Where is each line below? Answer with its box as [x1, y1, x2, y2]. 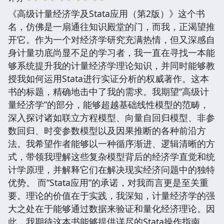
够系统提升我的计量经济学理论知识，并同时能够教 [8, 59, 215, 71]
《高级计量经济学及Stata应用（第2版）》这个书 [8, 7, 205, 19]
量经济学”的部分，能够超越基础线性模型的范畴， [8, 98, 209, 110]
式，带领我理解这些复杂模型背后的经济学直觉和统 [8, 150, 215, 162]
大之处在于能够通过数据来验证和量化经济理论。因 [8, 202, 215, 214]
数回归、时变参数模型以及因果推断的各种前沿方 [8, 124, 206, 136]
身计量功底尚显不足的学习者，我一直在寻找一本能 [8, 46, 215, 58]
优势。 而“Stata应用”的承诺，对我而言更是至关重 [8, 176, 208, 188]
